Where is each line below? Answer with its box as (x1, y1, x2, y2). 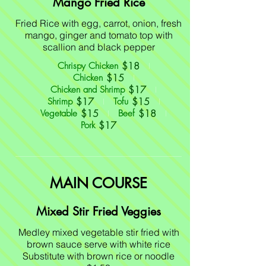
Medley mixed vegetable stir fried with (18, 226, 179, 238)
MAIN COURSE (50, 174, 147, 192)
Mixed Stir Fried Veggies (36, 204, 161, 219)
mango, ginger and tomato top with (24, 29, 173, 41)
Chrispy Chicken (57, 60, 118, 72)
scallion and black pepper (42, 41, 155, 53)
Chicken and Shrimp (50, 84, 125, 96)
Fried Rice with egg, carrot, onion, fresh (15, 17, 182, 29)
